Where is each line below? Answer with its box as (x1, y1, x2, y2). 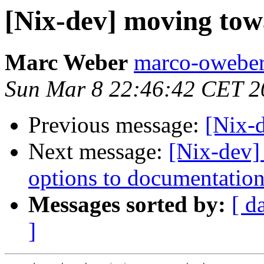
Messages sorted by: (28, 192, 226, 217)
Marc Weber (5, 49, 128, 75)
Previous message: (28, 112, 205, 138)
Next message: (28, 138, 169, 164)
